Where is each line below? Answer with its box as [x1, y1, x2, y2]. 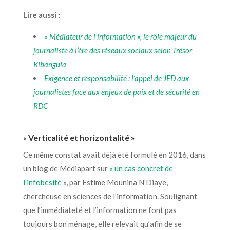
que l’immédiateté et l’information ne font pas [23, 205, 177, 215]
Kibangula [33, 59, 66, 69]
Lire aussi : [23, 10, 60, 20]
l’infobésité [23, 177, 63, 187]
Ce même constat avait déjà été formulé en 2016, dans [23, 149, 206, 159]
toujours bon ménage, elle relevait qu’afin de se [23, 219, 182, 228]
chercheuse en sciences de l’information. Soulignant [23, 191, 197, 201]
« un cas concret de [109, 163, 173, 173]
